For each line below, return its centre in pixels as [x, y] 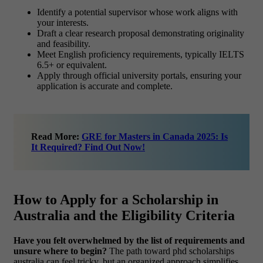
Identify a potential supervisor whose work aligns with [137, 12]
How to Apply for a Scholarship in [116, 199]
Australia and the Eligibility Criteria [124, 215]
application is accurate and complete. [105, 86]
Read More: [56, 136]
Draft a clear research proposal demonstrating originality [141, 33]
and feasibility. [64, 44]
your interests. [63, 23]
